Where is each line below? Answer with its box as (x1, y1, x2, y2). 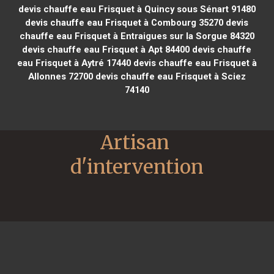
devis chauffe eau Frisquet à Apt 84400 (22, 43, 190, 55)
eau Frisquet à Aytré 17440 (17, 57, 131, 68)
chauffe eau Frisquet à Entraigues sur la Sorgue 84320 (19, 30, 254, 42)
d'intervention (70, 154, 204, 179)
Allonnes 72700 (28, 70, 93, 82)
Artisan (100, 130, 169, 155)
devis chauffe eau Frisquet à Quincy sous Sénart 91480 (18, 3, 256, 15)
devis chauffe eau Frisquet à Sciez (92, 70, 246, 82)
